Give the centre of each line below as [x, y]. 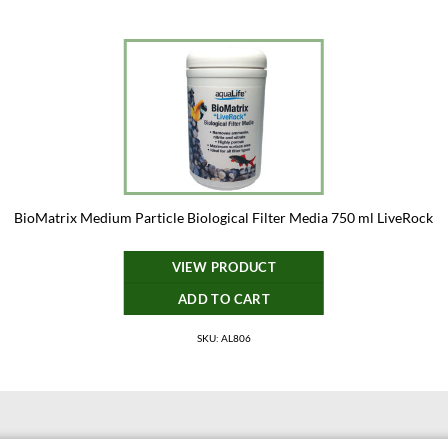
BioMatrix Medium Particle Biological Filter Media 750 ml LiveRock [224, 218]
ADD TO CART [224, 298]
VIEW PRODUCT [224, 266]
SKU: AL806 [223, 337]
